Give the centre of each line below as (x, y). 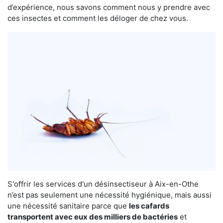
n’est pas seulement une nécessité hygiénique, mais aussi (110, 195)
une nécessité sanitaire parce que (68, 206)
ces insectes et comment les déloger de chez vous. (98, 18)
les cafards (149, 206)
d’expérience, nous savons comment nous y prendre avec (109, 7)
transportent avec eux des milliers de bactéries (93, 217)
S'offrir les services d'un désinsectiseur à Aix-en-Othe (103, 184)
